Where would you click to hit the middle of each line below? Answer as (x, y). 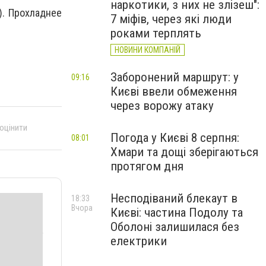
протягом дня (147, 166)
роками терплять (156, 33)
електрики (139, 241)
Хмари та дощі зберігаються (184, 152)
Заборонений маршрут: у (175, 77)
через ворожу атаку (162, 106)
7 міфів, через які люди (171, 19)
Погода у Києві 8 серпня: (175, 138)
